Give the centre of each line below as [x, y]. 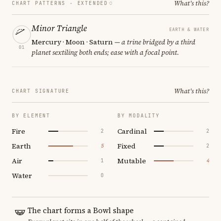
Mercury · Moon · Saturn [72, 42]
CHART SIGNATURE [41, 91]
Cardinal [132, 131]
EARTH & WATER [189, 29]
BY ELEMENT [31, 115]
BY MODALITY [139, 115]
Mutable [132, 161]
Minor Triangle [59, 28]
